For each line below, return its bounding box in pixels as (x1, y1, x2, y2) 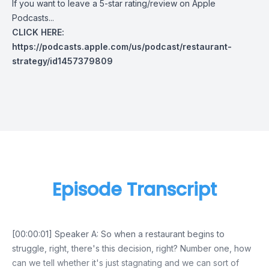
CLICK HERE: (12, 27, 64, 37)
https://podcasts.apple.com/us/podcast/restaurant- (12, 41, 232, 52)
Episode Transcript (52, 177, 217, 202)
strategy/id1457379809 (12, 56, 113, 66)
